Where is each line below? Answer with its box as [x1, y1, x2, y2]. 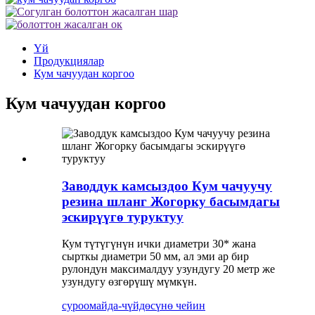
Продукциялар [34, 55, 104, 67]
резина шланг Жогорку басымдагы [62, 193, 280, 209]
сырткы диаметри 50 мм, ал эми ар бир [62, 250, 249, 263]
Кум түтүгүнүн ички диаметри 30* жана [62, 238, 256, 250]
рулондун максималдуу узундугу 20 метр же [62, 263, 275, 276]
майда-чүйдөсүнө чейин [89, 300, 205, 312]
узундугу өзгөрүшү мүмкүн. [62, 276, 197, 288]
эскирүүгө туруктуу [62, 209, 184, 224]
